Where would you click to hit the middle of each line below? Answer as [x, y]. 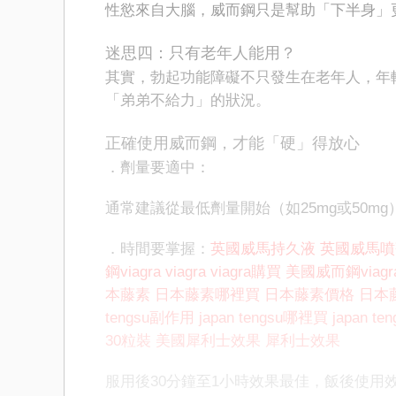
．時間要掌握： [158, 249]
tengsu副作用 [150, 318]
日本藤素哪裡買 [207, 295]
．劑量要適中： [158, 168]
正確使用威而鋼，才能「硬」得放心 [232, 143]
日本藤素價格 [309, 295]
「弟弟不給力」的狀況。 [188, 100]
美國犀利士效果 [208, 341]
